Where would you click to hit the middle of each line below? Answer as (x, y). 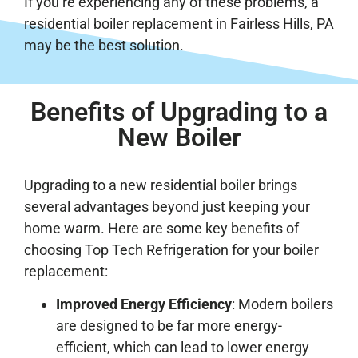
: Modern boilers (282, 304)
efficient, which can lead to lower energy (183, 348)
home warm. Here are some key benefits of (161, 228)
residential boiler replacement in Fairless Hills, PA (179, 23)
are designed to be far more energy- (169, 326)
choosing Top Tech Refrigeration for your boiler (171, 249)
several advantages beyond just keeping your (167, 206)
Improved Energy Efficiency (144, 304)
